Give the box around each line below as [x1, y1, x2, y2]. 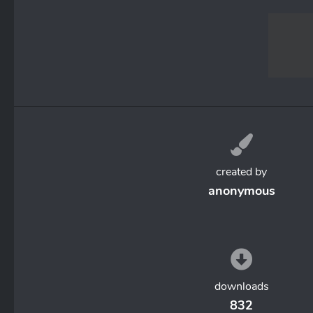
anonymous [208, 182, 275, 199]
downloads [214, 279, 269, 294]
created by [216, 164, 267, 180]
